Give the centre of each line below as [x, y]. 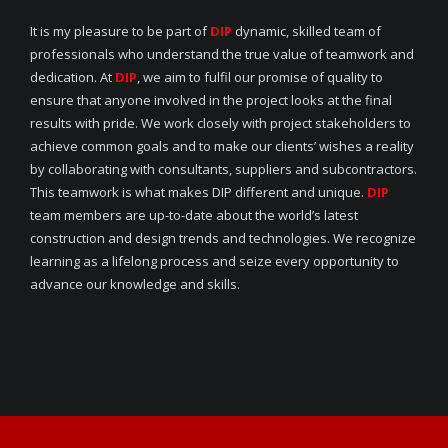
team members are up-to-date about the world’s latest [194, 215]
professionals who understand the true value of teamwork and [222, 54]
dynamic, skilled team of [306, 31]
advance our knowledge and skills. [135, 284]
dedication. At [72, 77]
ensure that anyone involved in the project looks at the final [211, 100]
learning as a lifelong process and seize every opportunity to [214, 261]
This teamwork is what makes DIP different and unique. [198, 192]
